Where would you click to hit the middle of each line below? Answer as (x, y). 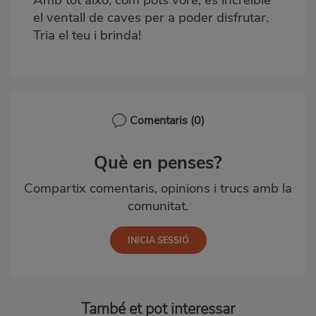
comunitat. (158, 206)
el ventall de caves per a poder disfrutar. (151, 17)
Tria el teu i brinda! (87, 35)
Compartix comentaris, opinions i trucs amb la (158, 188)
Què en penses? (158, 162)
